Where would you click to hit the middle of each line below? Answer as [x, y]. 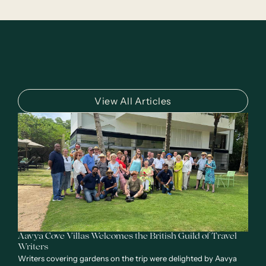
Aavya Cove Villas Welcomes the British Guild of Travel [127, 237]
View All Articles [133, 101]
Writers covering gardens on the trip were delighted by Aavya [127, 259]
